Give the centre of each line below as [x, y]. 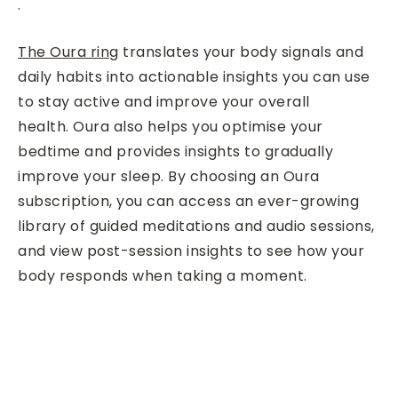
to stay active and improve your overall [164, 102]
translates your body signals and [241, 52]
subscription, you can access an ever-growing [188, 201]
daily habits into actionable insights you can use [194, 77]
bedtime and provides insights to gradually [175, 151]
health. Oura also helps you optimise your [171, 127]
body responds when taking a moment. [163, 276]
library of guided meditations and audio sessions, [196, 226]
